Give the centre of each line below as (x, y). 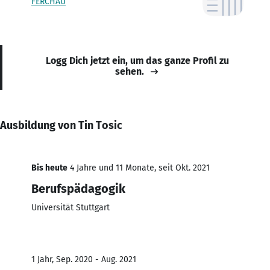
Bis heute (49, 168)
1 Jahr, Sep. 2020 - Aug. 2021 (84, 259)
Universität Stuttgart (71, 207)
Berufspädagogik (78, 188)
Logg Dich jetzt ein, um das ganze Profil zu (137, 60)
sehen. (130, 71)
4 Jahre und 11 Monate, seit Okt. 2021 (139, 168)
